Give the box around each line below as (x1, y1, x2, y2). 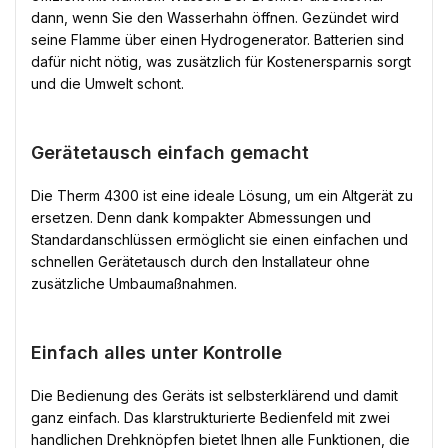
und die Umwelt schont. (31, 75, 184, 92)
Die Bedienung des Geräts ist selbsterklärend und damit (31, 387, 398, 404)
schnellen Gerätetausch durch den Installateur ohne (31, 253, 370, 270)
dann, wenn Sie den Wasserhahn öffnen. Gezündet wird (31, 9, 399, 26)
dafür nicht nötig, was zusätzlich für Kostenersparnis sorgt (31, 53, 411, 70)
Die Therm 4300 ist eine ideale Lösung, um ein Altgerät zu (31, 187, 413, 204)
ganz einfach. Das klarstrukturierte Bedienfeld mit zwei (31, 409, 390, 426)
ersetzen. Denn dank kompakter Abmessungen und (31, 209, 371, 226)
